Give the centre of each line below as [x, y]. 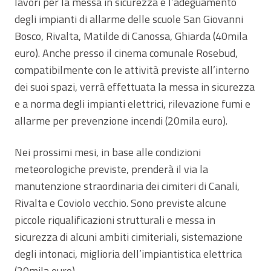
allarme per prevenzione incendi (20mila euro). [121, 120]
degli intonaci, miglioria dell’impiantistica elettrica [128, 253]
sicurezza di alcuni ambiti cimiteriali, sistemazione [129, 237]
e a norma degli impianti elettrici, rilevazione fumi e [132, 103]
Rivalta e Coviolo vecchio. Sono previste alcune [120, 203]
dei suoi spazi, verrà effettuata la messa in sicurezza [135, 87]
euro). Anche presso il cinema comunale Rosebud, [126, 53]
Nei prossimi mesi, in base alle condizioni [108, 152]
